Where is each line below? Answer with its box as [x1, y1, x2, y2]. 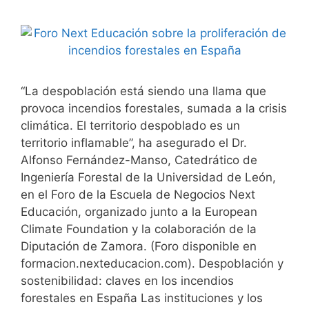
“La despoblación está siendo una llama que [21, 83, 266, 98]
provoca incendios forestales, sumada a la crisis [21, 101, 287, 115]
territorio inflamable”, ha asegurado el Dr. [21, 135, 247, 150]
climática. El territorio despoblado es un [21, 118, 240, 132]
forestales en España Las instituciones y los [21, 290, 263, 305]
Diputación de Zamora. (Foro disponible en [21, 239, 257, 253]
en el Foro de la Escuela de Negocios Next [21, 187, 255, 201]
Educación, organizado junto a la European [21, 204, 257, 219]
